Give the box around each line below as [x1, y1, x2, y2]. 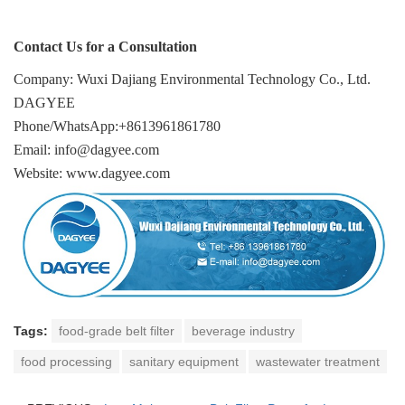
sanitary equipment [129, 354, 239, 370]
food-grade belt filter [59, 324, 174, 339]
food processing [21, 354, 112, 370]
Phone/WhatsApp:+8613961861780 [14, 118, 221, 135]
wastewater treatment [256, 354, 380, 370]
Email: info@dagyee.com [14, 142, 159, 158]
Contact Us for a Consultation [14, 39, 197, 55]
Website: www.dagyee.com [14, 165, 170, 182]
